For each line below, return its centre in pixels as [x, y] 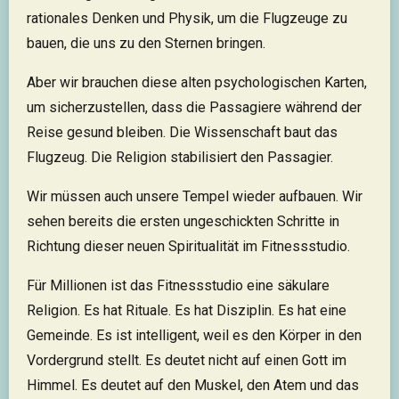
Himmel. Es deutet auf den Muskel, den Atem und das [193, 386]
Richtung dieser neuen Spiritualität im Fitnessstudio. [188, 247]
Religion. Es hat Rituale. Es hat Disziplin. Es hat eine [187, 311]
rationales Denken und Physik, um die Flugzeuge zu [187, 19]
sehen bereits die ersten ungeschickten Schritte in [183, 222]
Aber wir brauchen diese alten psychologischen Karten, [197, 83]
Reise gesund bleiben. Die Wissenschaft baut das [182, 133]
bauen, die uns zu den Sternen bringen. [146, 44]
